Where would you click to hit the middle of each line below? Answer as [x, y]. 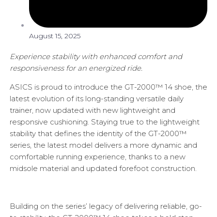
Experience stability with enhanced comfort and [96, 57]
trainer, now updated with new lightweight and [93, 110]
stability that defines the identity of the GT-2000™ [98, 134]
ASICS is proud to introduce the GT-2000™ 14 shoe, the [108, 87]
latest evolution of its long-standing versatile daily [97, 99]
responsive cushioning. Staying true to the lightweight [105, 122]
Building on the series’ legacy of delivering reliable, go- [106, 206]
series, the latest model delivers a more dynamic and [103, 145]
